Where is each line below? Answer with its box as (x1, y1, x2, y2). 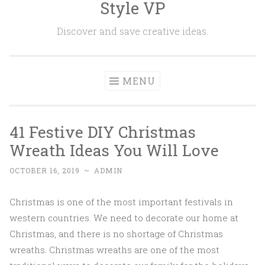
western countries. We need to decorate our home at (9, 212, 238, 224)
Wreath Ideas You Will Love (9, 140, 219, 160)
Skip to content (9, 2, 76, 14)
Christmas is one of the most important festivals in (9, 196, 233, 208)
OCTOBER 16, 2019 (9, 166, 80, 175)
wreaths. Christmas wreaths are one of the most (9, 244, 219, 256)
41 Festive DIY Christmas (9, 121, 196, 142)
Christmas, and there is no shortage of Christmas (9, 228, 223, 240)
